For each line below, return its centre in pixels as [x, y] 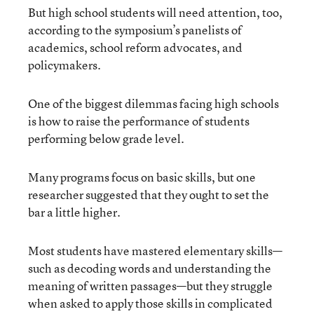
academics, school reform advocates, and [135, 47]
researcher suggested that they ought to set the [149, 194]
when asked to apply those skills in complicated [150, 303]
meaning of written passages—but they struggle [150, 286]
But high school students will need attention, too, [155, 12]
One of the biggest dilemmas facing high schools [153, 103]
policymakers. [64, 65]
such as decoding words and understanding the [150, 268]
